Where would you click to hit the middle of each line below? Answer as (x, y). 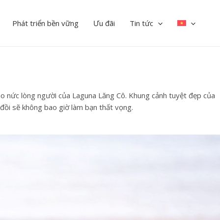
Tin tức (141, 23)
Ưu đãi (104, 23)
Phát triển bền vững (45, 23)
